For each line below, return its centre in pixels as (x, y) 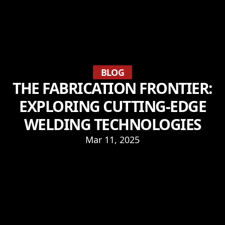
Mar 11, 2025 (113, 139)
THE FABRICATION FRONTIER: (113, 88)
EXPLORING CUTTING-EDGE (113, 106)
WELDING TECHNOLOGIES (113, 124)
